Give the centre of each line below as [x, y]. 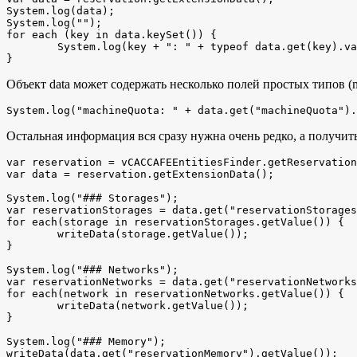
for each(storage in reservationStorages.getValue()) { [175, 222]
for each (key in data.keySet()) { [112, 34]
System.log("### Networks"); [92, 269]
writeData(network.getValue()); [32, 305]
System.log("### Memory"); [86, 341]
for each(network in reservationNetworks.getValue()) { [175, 293]
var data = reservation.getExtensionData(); [143, 174]
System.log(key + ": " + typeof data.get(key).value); [32, 46]
